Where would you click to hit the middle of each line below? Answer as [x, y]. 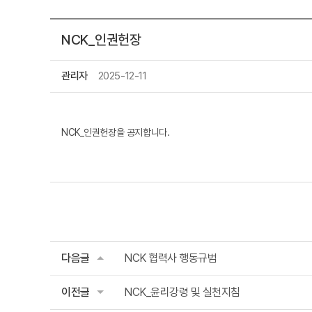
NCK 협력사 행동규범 [171, 258]
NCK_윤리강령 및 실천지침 [182, 292]
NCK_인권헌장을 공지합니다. [116, 132]
